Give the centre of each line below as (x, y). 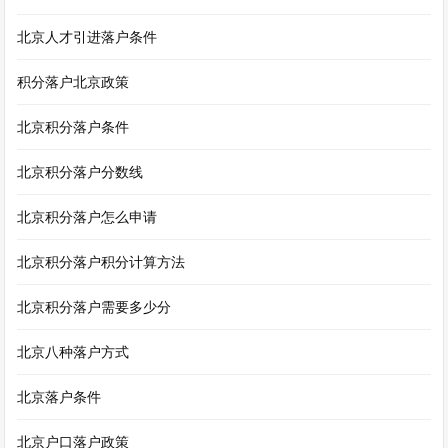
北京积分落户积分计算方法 (101, 262)
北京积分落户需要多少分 (94, 307)
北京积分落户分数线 (80, 172)
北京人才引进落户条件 (87, 37)
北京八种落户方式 (73, 352)
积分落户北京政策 (73, 82)
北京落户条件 (59, 397)
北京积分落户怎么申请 (87, 217)
